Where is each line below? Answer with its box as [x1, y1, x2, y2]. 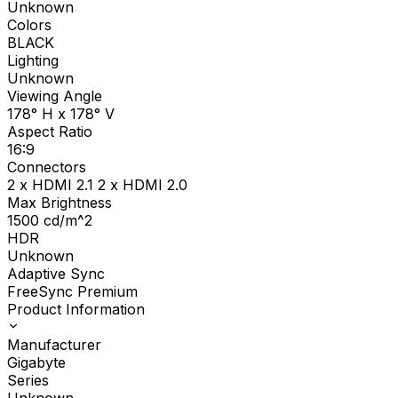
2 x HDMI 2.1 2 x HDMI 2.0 [7, 176, 187, 195]
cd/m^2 [44, 211, 92, 230]
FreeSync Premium [7, 283, 138, 301]
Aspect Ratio [7, 123, 92, 141]
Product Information [7, 300, 145, 319]
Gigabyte [7, 354, 66, 372]
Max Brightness [7, 194, 112, 212]
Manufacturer [7, 336, 101, 354]
